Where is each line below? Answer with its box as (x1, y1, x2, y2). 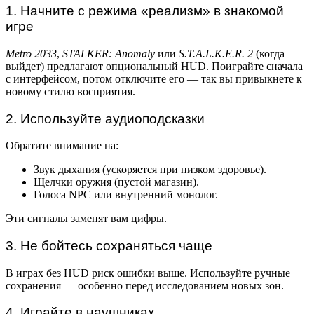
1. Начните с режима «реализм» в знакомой (6, 4, 284, 19)
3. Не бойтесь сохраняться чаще (6, 238, 212, 253)
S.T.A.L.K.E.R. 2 (179, 47, 253, 60)
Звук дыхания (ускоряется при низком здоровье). (34, 163, 266, 176)
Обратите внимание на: (6, 139, 118, 152)
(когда (253, 47, 285, 60)
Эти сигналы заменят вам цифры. (6, 212, 167, 225)
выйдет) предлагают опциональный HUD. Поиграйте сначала (6, 60, 303, 72)
